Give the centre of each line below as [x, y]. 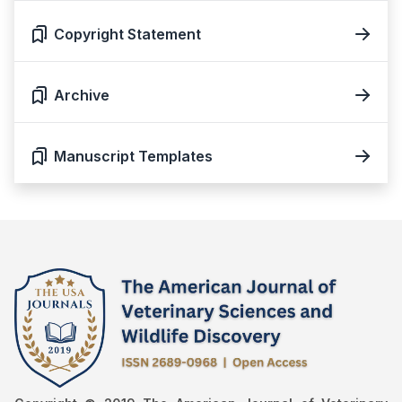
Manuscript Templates [133, 156]
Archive [82, 95]
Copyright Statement [127, 34]
